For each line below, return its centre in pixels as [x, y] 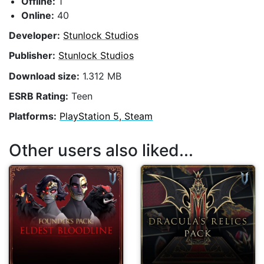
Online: [38, 15]
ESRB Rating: [39, 96]
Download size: [44, 76]
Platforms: [33, 116]
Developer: [34, 36]
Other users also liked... [101, 150]
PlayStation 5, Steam [106, 116]
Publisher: [32, 56]
